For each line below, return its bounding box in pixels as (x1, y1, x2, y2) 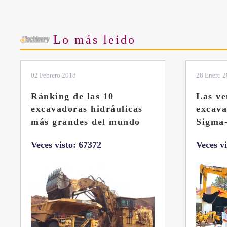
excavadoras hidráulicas (31, 103, 143, 114)
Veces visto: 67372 (31, 139, 101, 150)
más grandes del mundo (31, 116, 140, 127)
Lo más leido (53, 32, 136, 46)
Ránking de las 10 (31, 91, 114, 101)
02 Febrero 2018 (31, 71, 76, 79)
